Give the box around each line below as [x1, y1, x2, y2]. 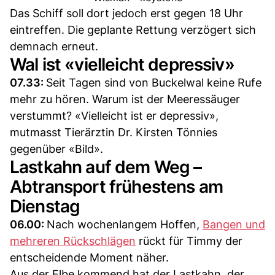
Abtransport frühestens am [10, 176, 223, 198]
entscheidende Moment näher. [10, 251, 169, 265]
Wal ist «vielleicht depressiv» [10, 54, 234, 76]
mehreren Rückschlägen [10, 234, 136, 248]
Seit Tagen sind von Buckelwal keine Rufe [46, 76, 261, 90]
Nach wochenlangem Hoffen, [47, 218, 203, 231]
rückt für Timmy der [136, 234, 242, 248]
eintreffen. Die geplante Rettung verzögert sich [10, 23, 256, 37]
